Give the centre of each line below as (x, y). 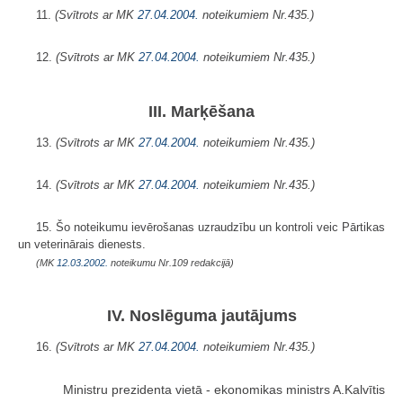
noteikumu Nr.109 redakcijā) (171, 262)
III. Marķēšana (201, 111)
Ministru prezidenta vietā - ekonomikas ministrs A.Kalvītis (224, 389)
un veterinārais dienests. (82, 244)
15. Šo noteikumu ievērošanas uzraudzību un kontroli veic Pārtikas (210, 227)
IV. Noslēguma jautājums (201, 315)
